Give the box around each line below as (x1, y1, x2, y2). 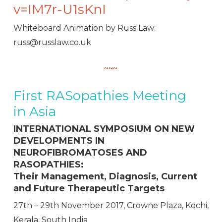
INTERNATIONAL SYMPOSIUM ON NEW (13, 123, 195, 135)
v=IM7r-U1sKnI (13, 1, 106, 18)
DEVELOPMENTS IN (13, 135, 105, 147)
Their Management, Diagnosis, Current (13, 171, 197, 182)
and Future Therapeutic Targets (13, 183, 165, 194)
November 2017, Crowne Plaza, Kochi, (60, 201, 209, 211)
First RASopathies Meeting (13, 88, 186, 104)
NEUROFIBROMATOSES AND (13, 147, 147, 159)
